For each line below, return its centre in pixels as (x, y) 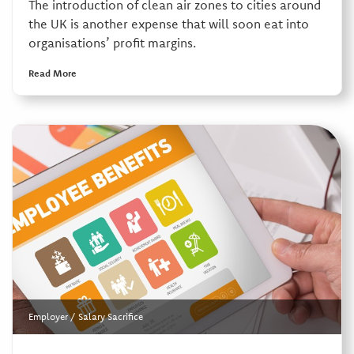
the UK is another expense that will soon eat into (168, 23)
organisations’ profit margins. (112, 42)
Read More (52, 73)
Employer (48, 317)
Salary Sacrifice (110, 317)
